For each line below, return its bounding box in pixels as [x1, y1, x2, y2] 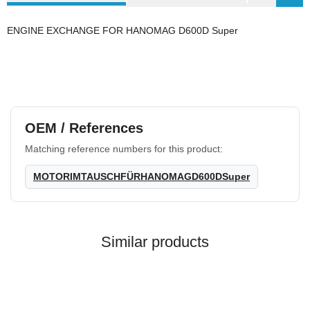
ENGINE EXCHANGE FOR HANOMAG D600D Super [7, 25, 238, 36]
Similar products [101, 233, 209, 250]
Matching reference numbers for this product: [25, 143, 223, 154]
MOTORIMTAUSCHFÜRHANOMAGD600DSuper [33, 171, 250, 182]
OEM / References [25, 120, 143, 136]
